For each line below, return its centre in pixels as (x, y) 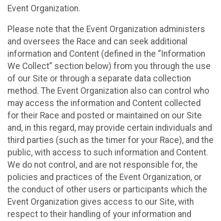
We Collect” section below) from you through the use (109, 66)
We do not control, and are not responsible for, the (103, 165)
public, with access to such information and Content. (108, 153)
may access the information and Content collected (104, 103)
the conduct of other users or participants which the (107, 190)
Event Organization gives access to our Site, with (101, 202)
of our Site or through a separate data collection (99, 79)
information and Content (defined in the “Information (106, 54)
